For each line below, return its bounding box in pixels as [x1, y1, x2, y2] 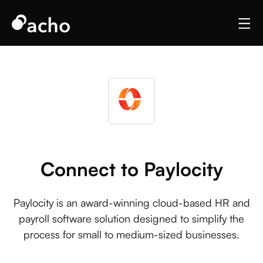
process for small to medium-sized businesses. [23, 228, 240, 241]
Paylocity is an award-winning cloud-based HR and [13, 196, 250, 209]
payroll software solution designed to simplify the [19, 212, 244, 225]
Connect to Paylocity [40, 157, 223, 181]
